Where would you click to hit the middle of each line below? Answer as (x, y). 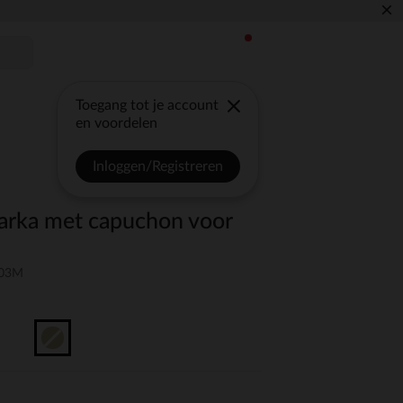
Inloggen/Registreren (158, 166)
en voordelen (117, 123)
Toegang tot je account (148, 105)
